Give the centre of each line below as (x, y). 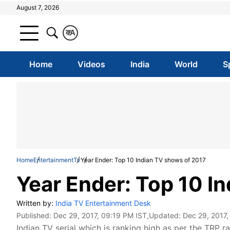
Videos (91, 64)
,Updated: (165, 215)
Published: (35, 215)
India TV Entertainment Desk (103, 203)
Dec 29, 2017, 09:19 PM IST (100, 215)
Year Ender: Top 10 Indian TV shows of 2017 (143, 160)
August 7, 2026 (38, 7)
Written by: (36, 203)
